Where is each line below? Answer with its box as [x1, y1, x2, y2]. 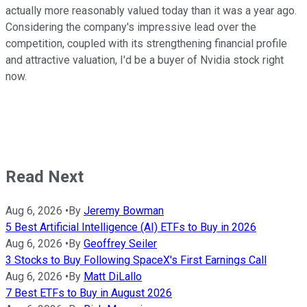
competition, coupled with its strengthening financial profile [5, 37, 287, 51]
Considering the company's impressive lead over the [5, 21, 256, 34]
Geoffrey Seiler [84, 236, 157, 250]
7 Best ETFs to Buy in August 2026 [5, 286, 172, 299]
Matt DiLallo [84, 269, 142, 283]
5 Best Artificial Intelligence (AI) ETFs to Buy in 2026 [5, 220, 256, 234]
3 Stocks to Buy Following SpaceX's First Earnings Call [5, 253, 267, 267]
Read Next [5, 167, 84, 187]
